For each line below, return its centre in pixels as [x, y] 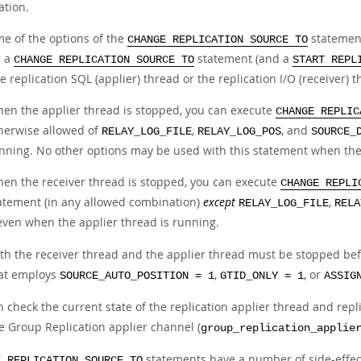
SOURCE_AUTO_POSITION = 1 [137, 276]
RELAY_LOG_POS [239, 132]
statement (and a [243, 58]
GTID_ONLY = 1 [262, 276]
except [219, 202]
